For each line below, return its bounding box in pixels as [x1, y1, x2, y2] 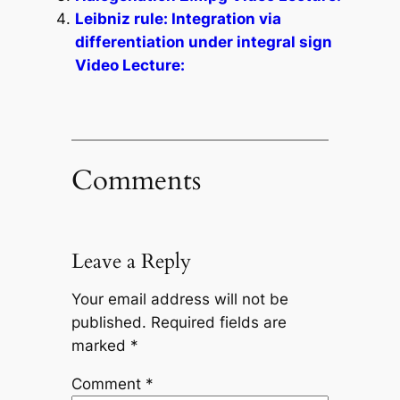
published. [71, 313, 146, 332]
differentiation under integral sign [74, 32, 332, 51]
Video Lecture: [74, 55, 185, 74]
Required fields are [150, 313, 287, 332]
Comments [71, 161, 201, 199]
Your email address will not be [71, 290, 288, 309]
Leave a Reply [71, 246, 191, 275]
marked [71, 337, 130, 355]
